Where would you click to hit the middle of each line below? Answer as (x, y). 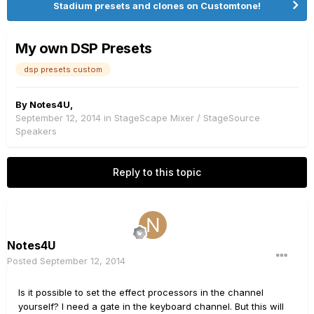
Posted (23, 261)
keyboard (171, 306)
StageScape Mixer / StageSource (187, 118)
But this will (259, 306)
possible (54, 292)
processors (173, 292)
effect (132, 292)
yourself (36, 306)
